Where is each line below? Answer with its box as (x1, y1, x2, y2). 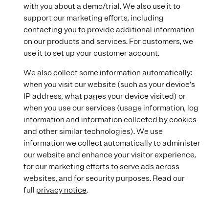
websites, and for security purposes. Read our (23, 174, 185, 183)
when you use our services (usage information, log (23, 103, 198, 113)
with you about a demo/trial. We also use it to (23, 1, 180, 11)
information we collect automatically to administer (23, 138, 200, 148)
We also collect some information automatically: (23, 68, 192, 78)
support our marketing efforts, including (23, 13, 164, 23)
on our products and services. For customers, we (23, 37, 193, 46)
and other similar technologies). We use (23, 127, 163, 136)
